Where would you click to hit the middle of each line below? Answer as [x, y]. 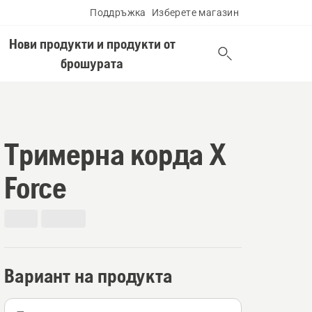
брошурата [92, 63]
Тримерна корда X [115, 154]
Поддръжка [118, 13]
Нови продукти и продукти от [92, 44]
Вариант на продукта [88, 276]
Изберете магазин [195, 13]
